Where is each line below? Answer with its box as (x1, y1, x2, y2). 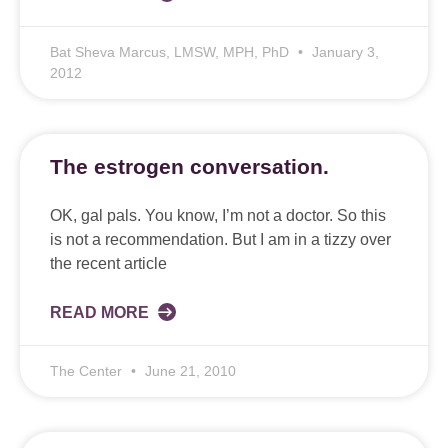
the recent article (50, 255, 167, 273)
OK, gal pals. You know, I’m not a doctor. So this (50, 207, 386, 225)
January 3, (308, 44, 379, 61)
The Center (50, 363, 126, 380)
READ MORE (50, 304, 153, 322)
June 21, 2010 (141, 363, 236, 380)
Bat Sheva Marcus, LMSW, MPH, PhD (50, 44, 293, 61)
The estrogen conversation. (50, 155, 329, 179)
